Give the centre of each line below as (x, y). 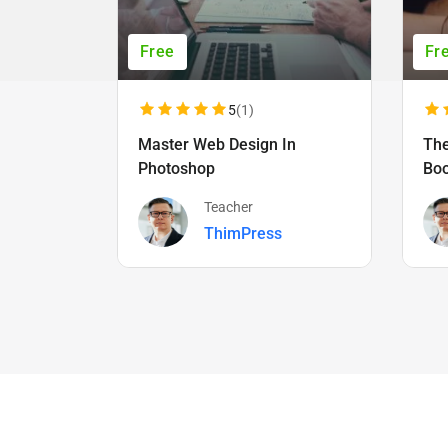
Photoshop (176, 168)
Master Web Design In (217, 144)
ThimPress (243, 234)
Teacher (228, 207)
